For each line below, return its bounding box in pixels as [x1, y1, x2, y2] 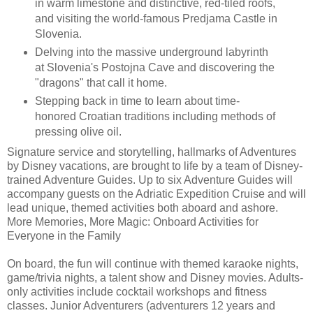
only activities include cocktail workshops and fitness [7, 285, 267, 298]
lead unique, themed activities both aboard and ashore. [7, 201, 278, 214]
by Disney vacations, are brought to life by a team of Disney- [7, 159, 303, 172]
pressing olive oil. [34, 125, 122, 138]
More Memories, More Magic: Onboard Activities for [7, 215, 259, 228]
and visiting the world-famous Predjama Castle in [34, 13, 277, 25]
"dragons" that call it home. [34, 77, 167, 89]
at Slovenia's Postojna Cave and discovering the [34, 61, 275, 74]
